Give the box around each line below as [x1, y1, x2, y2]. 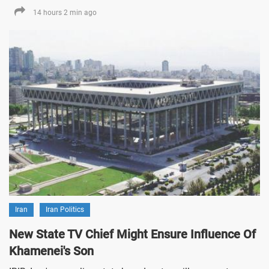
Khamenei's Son [9, 244, 94, 259]
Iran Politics [46, 205, 84, 214]
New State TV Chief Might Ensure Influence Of [9, 227, 256, 242]
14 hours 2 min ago [33, 8, 97, 17]
